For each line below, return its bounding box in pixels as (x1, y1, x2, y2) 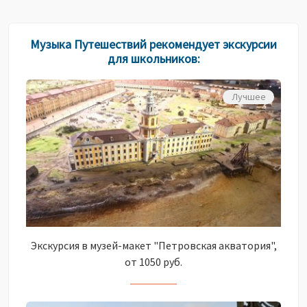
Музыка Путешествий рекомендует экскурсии (30, 36, 277, 53)
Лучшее (231, 90, 266, 103)
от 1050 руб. (125, 255, 182, 269)
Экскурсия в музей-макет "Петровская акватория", (30, 238, 277, 253)
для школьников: (107, 51, 200, 67)
